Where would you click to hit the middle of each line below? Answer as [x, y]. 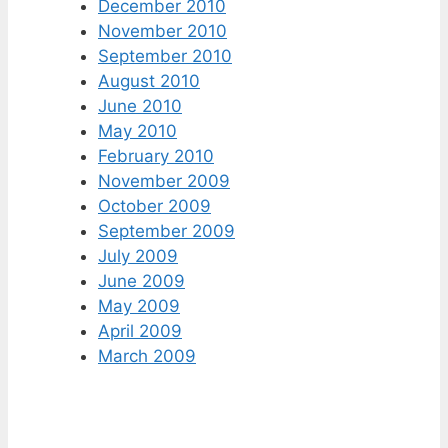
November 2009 [164, 181]
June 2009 [141, 281]
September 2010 [165, 56]
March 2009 [147, 356]
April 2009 [140, 331]
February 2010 [156, 156]
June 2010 [140, 106]
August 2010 [149, 81]
